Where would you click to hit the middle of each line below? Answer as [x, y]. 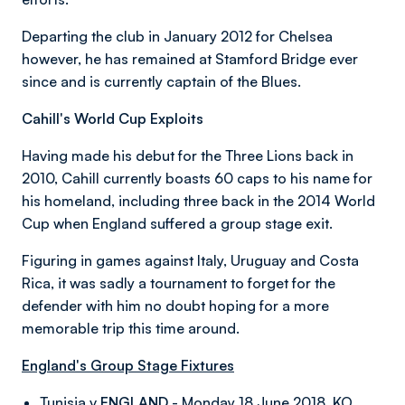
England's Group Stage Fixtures [128, 365]
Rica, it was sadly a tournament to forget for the [179, 283]
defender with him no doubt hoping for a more [175, 306]
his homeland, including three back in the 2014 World [198, 201]
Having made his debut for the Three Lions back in [188, 155]
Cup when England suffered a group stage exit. [177, 223]
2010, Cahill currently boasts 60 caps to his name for [197, 178]
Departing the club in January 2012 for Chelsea [177, 36]
